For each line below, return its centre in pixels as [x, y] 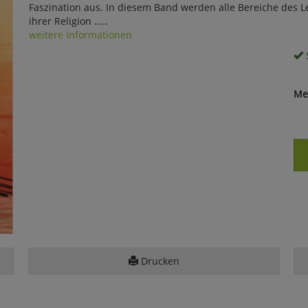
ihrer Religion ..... [68, 21]
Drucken [158, 261]
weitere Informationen [80, 34]
